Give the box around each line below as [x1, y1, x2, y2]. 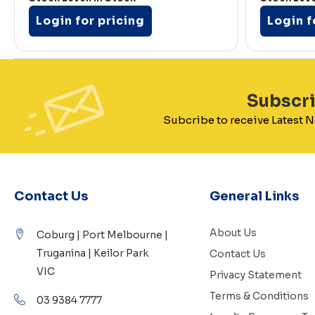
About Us [209, 226, 257, 240]
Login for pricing [36, 13, 145, 29]
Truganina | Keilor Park [37, 247, 148, 260]
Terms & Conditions [209, 290, 309, 303]
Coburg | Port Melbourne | [37, 229, 168, 242]
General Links [209, 188, 299, 205]
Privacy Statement [209, 269, 302, 282]
